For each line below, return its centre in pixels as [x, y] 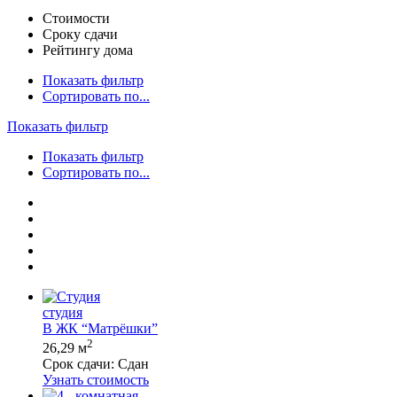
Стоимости [76, 18]
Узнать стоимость [96, 380]
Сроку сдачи [80, 34]
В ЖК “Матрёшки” [100, 328]
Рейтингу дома [88, 50]
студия [62, 312]
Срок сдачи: [80, 364]
